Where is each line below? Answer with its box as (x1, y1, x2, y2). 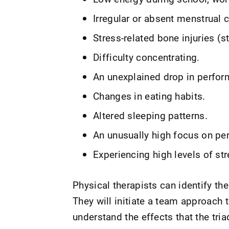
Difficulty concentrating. (93, 51, 200, 63)
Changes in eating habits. (93, 89, 205, 102)
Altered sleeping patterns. (93, 109, 208, 122)
